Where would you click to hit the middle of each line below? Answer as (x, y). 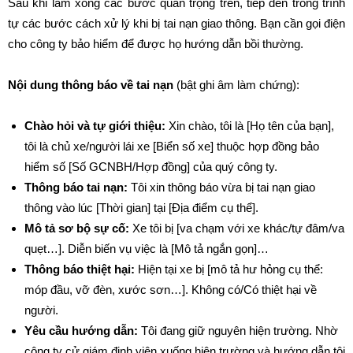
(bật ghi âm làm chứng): (236, 85)
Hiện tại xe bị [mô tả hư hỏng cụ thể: (229, 269)
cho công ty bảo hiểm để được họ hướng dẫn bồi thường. (156, 44)
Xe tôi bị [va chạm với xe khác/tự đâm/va (237, 228)
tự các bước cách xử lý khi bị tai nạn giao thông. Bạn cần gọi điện (176, 23)
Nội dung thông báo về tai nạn (91, 85)
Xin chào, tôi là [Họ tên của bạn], (250, 126)
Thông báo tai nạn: (76, 187)
